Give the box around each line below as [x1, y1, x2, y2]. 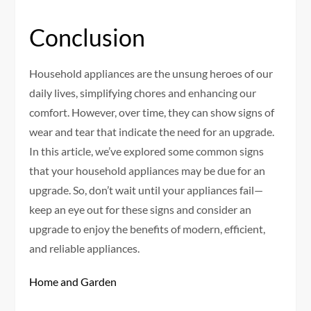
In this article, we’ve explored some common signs [29, 144, 264, 158]
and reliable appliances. [29, 242, 140, 255]
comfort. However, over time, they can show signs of [29, 106, 275, 119]
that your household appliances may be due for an [29, 164, 266, 178]
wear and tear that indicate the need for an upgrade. [29, 125, 275, 139]
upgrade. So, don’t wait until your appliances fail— [29, 183, 264, 197]
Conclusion [29, 23, 146, 52]
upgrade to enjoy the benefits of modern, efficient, [29, 222, 266, 236]
